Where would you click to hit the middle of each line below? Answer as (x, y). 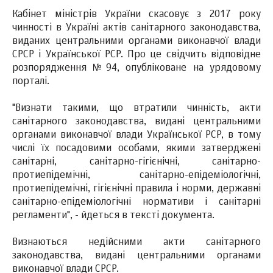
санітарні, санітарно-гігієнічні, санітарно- (136, 162)
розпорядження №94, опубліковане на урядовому (136, 69)
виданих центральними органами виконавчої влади (136, 42)
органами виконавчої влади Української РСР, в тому (136, 136)
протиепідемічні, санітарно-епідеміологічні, (136, 176)
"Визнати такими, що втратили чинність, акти (136, 109)
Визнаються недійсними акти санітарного (136, 243)
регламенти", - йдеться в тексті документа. (113, 216)
